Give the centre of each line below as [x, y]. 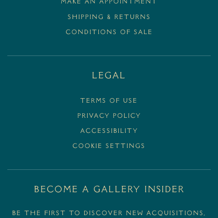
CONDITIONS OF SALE [109, 32]
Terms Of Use [109, 101]
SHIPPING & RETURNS [109, 17]
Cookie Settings [109, 147]
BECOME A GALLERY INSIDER [109, 190]
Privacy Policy [109, 116]
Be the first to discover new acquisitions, [109, 214]
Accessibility [109, 131]
